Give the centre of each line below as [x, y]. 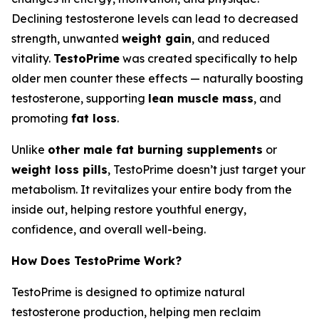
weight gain [157, 39]
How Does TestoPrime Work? [96, 261]
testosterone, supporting [80, 99]
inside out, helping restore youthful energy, [129, 210]
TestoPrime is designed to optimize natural [128, 292]
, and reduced [231, 39]
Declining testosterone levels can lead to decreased [155, 19]
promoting [41, 119]
